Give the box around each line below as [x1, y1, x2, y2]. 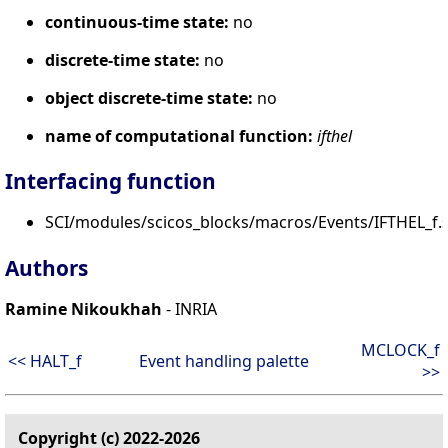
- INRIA [162, 298, 217, 321]
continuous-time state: [45, 10, 229, 33]
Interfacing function [5, 167, 216, 196]
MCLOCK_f [361, 339, 440, 362]
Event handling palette [139, 350, 309, 373]
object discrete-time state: [45, 86, 253, 109]
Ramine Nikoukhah [5, 298, 162, 321]
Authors [5, 254, 88, 283]
